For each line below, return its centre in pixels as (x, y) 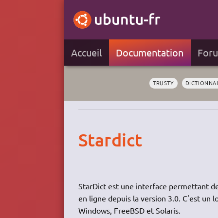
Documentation (150, 52)
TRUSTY (163, 83)
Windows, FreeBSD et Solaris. (129, 210)
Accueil (87, 52)
